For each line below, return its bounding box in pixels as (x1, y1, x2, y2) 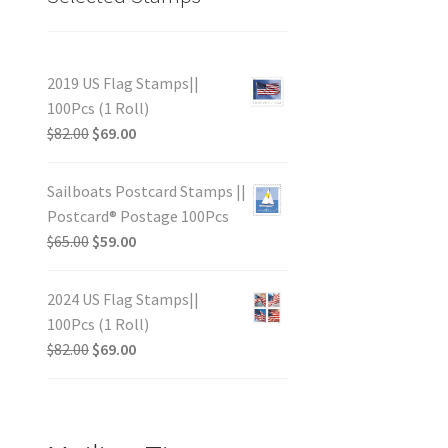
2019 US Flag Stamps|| (46, 72, 199, 93)
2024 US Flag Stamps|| (46, 288, 199, 309)
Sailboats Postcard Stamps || (46, 180, 246, 201)
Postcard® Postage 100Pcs (46, 205, 229, 226)
